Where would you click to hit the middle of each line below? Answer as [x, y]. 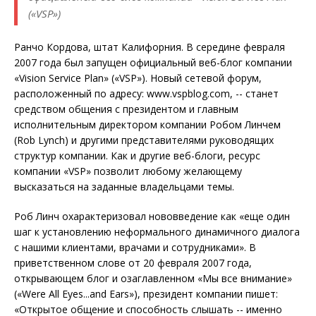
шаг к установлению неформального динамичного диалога [157, 232]
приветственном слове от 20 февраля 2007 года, [133, 263]
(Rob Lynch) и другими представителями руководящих [144, 140]
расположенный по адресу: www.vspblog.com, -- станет [146, 94]
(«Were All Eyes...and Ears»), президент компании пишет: [146, 294]
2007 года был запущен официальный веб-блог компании [153, 63]
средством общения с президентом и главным [126, 109]
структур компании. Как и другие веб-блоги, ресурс [137, 156]
